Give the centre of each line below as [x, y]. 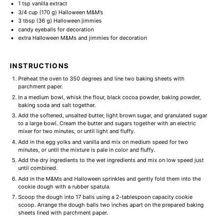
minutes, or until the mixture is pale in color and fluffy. [86, 150]
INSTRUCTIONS [40, 66]
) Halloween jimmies [76, 21]
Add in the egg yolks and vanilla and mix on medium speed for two [103, 142]
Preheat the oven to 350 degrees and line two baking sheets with [101, 79]
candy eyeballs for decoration [56, 29]
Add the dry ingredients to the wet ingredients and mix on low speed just [111, 160]
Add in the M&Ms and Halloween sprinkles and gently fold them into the [109, 179]
